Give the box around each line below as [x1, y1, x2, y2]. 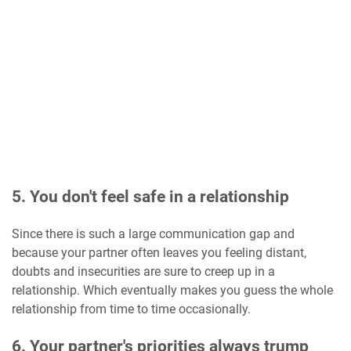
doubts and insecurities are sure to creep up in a [12, 264, 275, 280]
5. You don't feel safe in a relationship [12, 187, 289, 207]
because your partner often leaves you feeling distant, [12, 245, 306, 261]
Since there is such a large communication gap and [12, 226, 295, 242]
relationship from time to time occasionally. [12, 302, 251, 317]
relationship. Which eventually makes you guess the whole [12, 283, 333, 299]
